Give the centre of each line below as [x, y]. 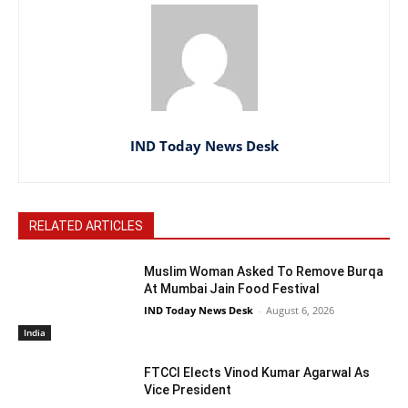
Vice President [188, 390]
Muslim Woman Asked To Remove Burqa [264, 271]
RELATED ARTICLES [86, 225]
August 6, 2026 [301, 310]
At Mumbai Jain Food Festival [232, 288]
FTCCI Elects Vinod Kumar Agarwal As [257, 373]
